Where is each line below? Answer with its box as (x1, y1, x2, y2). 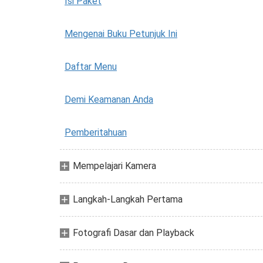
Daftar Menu (65, 61, 117, 72)
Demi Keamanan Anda (65, 94, 153, 105)
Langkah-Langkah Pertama (73, 194, 183, 205)
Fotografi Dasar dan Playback (73, 227, 194, 238)
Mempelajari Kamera (73, 160, 156, 171)
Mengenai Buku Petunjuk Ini (65, 28, 177, 39)
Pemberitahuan (65, 127, 127, 138)
